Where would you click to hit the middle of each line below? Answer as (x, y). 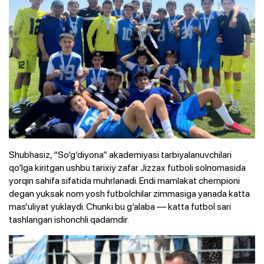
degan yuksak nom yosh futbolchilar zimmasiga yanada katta (129, 194)
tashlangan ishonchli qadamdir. (69, 220)
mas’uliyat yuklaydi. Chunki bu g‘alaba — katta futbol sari (120, 207)
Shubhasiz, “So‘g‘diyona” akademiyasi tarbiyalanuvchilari (120, 155)
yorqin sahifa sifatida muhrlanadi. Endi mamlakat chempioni (124, 181)
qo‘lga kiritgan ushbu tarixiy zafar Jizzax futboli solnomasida (127, 168)
